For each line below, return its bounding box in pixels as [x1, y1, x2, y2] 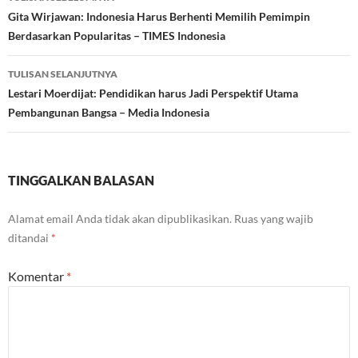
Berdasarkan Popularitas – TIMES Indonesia [8, 29, 225, 42]
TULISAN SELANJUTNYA [8, 68, 117, 80]
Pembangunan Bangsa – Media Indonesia [8, 105, 209, 119]
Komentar [8, 268, 66, 284]
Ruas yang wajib [234, 212, 313, 225]
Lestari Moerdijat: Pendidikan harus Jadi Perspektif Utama [8, 86, 298, 100]
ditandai [8, 231, 51, 245]
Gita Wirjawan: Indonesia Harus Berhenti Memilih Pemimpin [8, 10, 310, 23]
